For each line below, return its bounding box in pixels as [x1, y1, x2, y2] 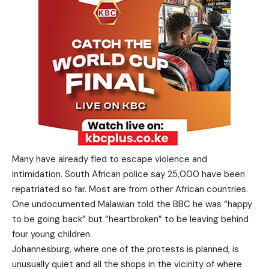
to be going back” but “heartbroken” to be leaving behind [12, 213, 249, 225]
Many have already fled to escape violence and [12, 153, 207, 165]
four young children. [12, 228, 92, 240]
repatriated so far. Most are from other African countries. [12, 183, 248, 195]
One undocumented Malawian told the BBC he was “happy [12, 198, 252, 210]
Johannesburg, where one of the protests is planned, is [12, 243, 239, 255]
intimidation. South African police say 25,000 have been [12, 168, 245, 180]
